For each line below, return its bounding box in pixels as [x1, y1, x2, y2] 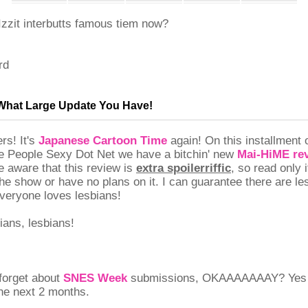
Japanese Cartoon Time [38, 134, 167, 147]
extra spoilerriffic [136, 162, 231, 175]
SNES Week [63, 272, 127, 285]
